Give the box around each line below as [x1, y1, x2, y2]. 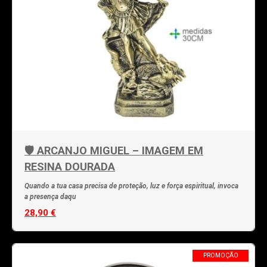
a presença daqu [24, 193, 76, 201]
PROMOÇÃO [203, 252, 238, 259]
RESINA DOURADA [24, 160, 115, 173]
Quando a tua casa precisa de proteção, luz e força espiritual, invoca [24, 182, 238, 190]
